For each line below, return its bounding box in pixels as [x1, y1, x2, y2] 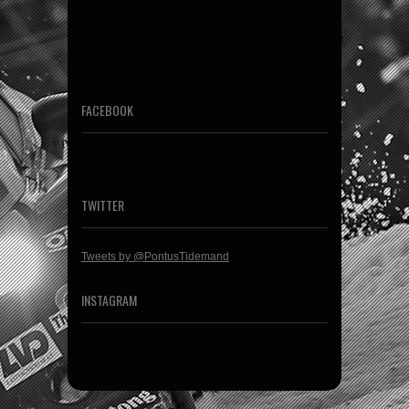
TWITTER [81, 195, 124, 215]
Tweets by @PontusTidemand [81, 250, 229, 263]
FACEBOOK [81, 100, 133, 120]
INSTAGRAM [81, 290, 137, 309]
